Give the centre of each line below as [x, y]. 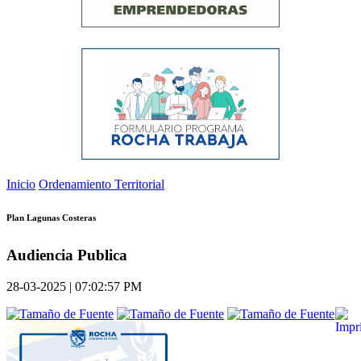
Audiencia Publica [67, 255]
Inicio [21, 185]
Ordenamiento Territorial [102, 185]
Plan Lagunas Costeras [51, 218]
